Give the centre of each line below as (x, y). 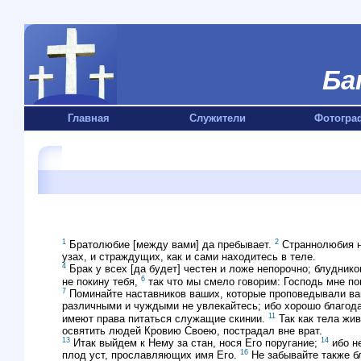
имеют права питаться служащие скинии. (165, 318)
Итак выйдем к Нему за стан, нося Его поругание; (195, 343)
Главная (89, 118)
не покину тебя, (102, 281)
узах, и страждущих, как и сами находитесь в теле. (189, 257)
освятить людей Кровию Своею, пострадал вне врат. (192, 330)
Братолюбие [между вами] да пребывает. (170, 245)
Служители (218, 118)
